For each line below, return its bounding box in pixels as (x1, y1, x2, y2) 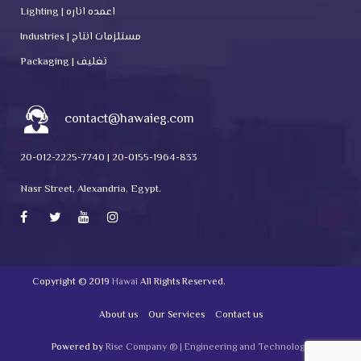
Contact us (214, 308, 263, 324)
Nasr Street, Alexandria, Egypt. (20, 181, 161, 198)
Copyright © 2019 (32, 275, 112, 291)
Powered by (52, 340, 106, 356)
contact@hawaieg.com (64, 110, 194, 131)
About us (98, 308, 138, 324)
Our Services (147, 308, 205, 324)
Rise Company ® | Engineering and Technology (106, 340, 309, 356)
